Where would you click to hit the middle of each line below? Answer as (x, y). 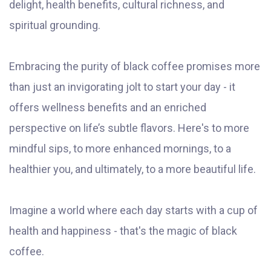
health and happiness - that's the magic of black (123, 231)
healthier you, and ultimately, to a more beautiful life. (132, 169)
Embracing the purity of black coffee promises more (135, 67)
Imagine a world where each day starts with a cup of (133, 211)
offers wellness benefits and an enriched (108, 108)
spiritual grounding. (55, 25)
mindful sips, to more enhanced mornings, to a (120, 149)
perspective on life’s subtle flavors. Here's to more (129, 128)
